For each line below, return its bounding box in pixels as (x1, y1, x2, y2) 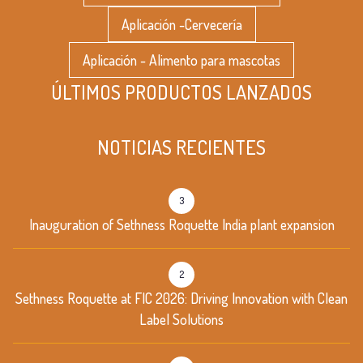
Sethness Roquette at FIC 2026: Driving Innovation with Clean (15, 288, 348, 307)
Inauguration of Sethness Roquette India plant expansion (28, 215, 335, 233)
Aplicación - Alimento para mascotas (83, 50, 280, 69)
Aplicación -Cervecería (121, 15, 242, 33)
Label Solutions (139, 310, 224, 328)
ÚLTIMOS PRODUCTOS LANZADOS (51, 79, 312, 105)
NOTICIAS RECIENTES (97, 134, 266, 160)
